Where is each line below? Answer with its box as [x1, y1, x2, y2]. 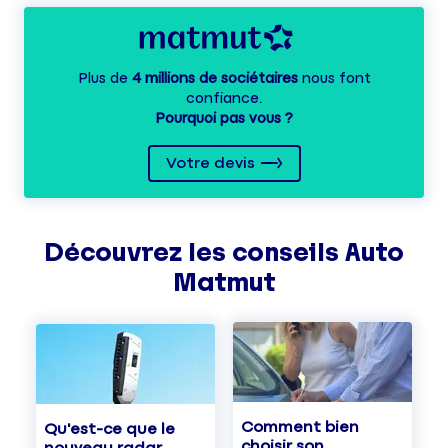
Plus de [77, 71, 132, 87]
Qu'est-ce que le [44, 420, 175, 438]
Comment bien [241, 419, 359, 437]
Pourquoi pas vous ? [155, 111, 293, 127]
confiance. [185, 91, 263, 107]
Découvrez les [44, 238, 232, 268]
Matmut [173, 268, 275, 298]
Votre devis [165, 155, 255, 173]
